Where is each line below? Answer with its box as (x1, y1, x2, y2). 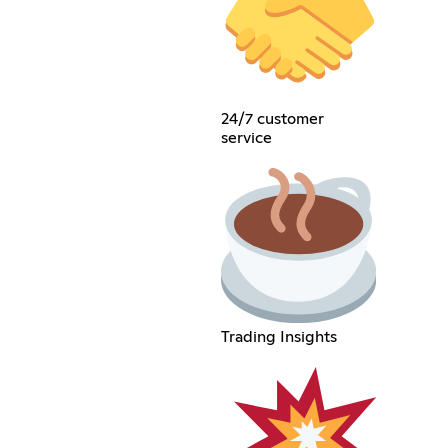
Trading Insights (220, 328, 337, 345)
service (220, 130, 272, 147)
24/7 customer (220, 111, 324, 128)
